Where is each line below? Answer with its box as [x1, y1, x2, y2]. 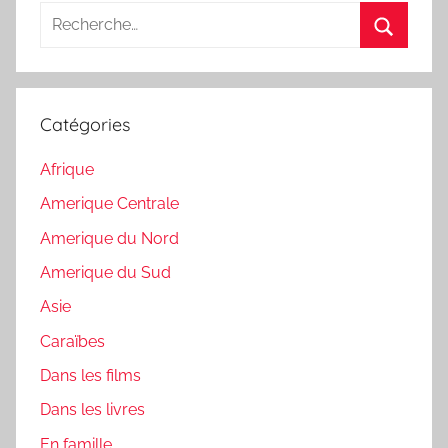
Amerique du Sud [40, 262, 171, 282]
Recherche [39, 4, 118, 24]
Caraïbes [40, 331, 105, 351]
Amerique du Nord [40, 228, 179, 248]
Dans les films [40, 366, 141, 385]
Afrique [40, 159, 94, 179]
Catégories [40, 112, 130, 136]
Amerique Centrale [40, 194, 179, 214]
